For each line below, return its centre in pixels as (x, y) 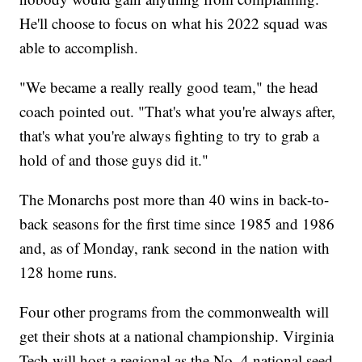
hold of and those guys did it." (114, 160)
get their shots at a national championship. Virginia (177, 336)
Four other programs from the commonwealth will (175, 312)
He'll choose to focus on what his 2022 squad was (174, 23)
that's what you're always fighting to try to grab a (170, 136)
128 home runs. (69, 272)
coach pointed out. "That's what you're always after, (178, 112)
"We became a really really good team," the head (169, 87)
